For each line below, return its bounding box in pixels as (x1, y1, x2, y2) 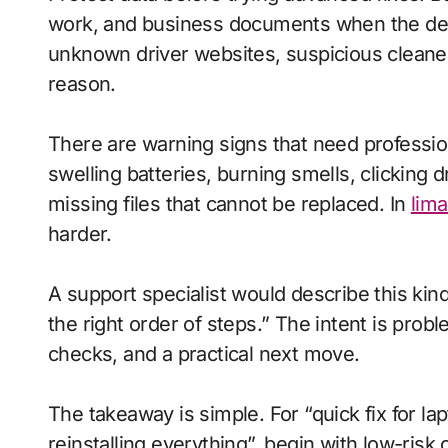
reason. (48, 72, 116, 96)
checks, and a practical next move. (48, 342, 360, 366)
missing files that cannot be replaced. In (48, 192, 411, 216)
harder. (48, 222, 112, 246)
